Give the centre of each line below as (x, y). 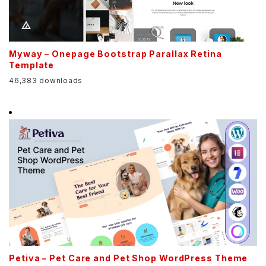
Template (32, 65)
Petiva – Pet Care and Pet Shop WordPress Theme (129, 258)
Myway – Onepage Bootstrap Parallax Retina (115, 54)
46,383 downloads (46, 80)
